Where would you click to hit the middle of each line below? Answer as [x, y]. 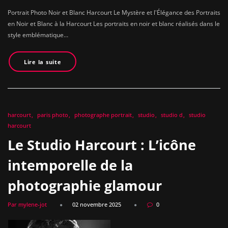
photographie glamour [85, 185]
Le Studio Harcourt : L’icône [102, 145]
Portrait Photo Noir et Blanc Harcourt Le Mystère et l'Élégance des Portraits [114, 12]
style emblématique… [38, 35]
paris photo [53, 115]
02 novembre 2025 [97, 205]
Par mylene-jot [27, 205]
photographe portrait [103, 115]
